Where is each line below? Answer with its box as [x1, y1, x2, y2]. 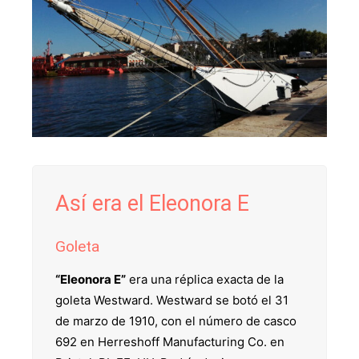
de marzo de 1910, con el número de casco [55, 313, 296, 329]
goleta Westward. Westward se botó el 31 [55, 292, 288, 309]
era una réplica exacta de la [126, 272, 284, 288]
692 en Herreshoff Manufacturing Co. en [55, 334, 284, 350]
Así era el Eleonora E [55, 191, 249, 217]
